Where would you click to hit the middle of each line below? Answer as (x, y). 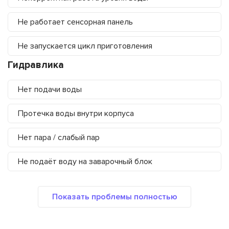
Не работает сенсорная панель (75, 22)
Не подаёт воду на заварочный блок (85, 162)
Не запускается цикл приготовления (85, 46)
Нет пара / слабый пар (59, 138)
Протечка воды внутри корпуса (76, 114)
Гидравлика (36, 65)
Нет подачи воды (50, 90)
